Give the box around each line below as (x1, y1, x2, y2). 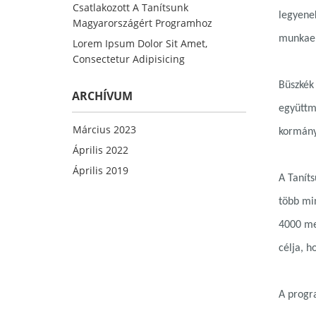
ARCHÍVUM (72, 88, 133, 104)
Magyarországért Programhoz (73, 16, 212, 30)
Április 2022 (73, 143, 128, 157)
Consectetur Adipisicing (73, 52, 185, 66)
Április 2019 (73, 164, 128, 177)
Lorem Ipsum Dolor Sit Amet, (73, 37, 207, 50)
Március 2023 (73, 123, 136, 136)
